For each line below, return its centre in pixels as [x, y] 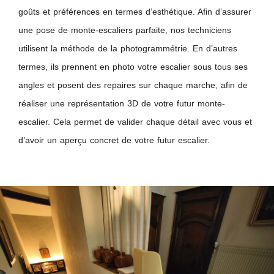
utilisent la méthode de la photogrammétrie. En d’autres [128, 48]
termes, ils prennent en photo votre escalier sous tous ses [133, 66]
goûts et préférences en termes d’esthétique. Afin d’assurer [135, 11]
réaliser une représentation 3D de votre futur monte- [122, 103]
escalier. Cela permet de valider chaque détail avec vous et [135, 121]
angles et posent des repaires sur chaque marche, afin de [133, 85]
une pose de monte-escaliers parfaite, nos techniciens [125, 30]
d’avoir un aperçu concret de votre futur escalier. [114, 140]
